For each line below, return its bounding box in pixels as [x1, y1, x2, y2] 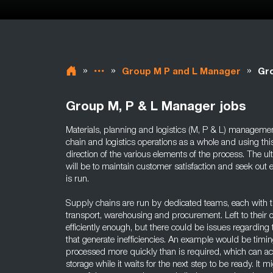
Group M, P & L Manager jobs [66, 101, 246, 114]
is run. [66, 175, 89, 184]
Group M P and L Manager [122, 68, 241, 77]
